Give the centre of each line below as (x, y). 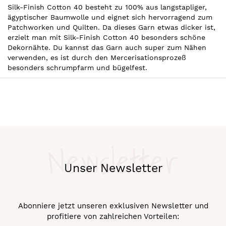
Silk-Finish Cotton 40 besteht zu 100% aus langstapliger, (107, 7)
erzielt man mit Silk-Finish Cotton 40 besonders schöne (106, 37)
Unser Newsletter (113, 168)
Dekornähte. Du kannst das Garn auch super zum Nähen (107, 47)
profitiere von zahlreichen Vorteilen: (113, 216)
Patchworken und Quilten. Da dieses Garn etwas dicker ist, (111, 27)
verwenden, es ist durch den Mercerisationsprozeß (97, 57)
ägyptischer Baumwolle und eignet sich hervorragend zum (110, 17)
